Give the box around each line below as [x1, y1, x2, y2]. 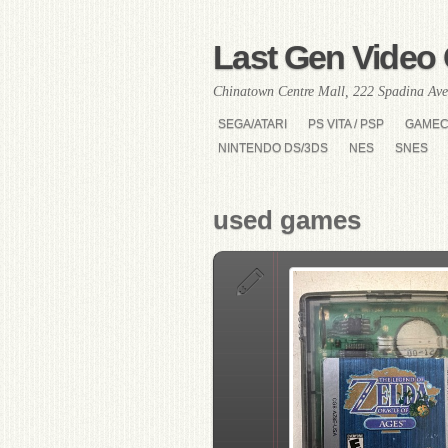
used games [213, 205, 361, 235]
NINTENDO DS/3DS [218, 141, 328, 155]
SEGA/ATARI [218, 117, 287, 131]
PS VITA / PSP [308, 117, 384, 131]
